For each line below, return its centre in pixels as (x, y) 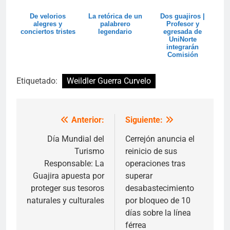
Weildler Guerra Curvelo (109, 81)
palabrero (115, 24)
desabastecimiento (160, 188)
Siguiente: (144, 120)
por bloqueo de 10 (158, 201)
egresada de (183, 32)
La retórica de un (115, 16)
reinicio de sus (151, 151)
